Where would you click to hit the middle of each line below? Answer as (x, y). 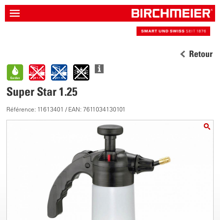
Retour (201, 54)
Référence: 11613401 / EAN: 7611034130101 (66, 109)
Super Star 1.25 (42, 91)
